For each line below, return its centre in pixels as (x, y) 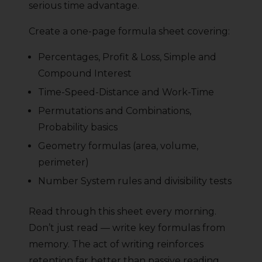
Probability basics (78, 127)
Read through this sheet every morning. (123, 212)
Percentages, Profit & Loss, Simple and (127, 57)
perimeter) (63, 163)
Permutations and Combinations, (115, 111)
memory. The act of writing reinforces (116, 244)
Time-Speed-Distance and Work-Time (126, 92)
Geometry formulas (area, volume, (118, 146)
